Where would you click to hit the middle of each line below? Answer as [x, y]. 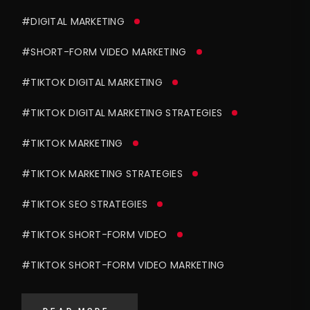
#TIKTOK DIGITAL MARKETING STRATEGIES [122, 113]
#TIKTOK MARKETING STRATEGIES [102, 174]
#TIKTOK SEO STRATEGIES [85, 204]
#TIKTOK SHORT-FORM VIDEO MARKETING [123, 265]
